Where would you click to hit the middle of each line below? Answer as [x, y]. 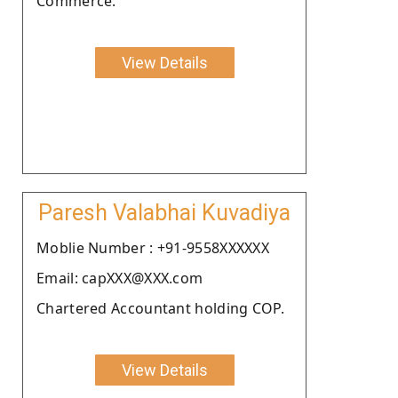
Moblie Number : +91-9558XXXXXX [153, 247]
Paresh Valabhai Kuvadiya [164, 212]
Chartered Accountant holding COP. [160, 308]
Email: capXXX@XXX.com [120, 278]
